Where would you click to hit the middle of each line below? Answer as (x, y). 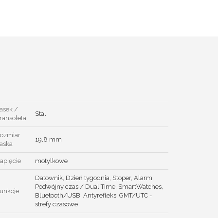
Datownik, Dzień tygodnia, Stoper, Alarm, (94, 178)
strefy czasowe (56, 204)
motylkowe (51, 161)
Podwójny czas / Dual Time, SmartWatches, (99, 186)
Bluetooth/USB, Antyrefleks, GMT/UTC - (93, 195)
